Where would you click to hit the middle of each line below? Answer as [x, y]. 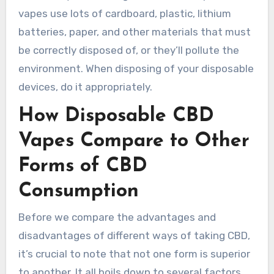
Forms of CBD [83, 166]
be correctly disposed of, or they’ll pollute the [128, 50]
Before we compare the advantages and [117, 217]
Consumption [78, 191]
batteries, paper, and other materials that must [134, 32]
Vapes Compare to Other [134, 141]
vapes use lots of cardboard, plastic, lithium [124, 14]
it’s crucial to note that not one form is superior [134, 254]
